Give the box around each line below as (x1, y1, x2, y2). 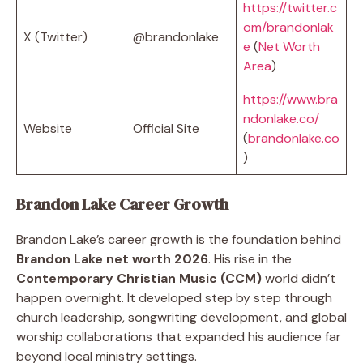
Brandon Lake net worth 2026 (16, 250, 208, 267)
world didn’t (262, 269, 335, 287)
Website (23, 119, 72, 137)
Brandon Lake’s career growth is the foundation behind (16, 230, 341, 248)
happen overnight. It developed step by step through (16, 288, 332, 306)
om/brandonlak (243, 18, 334, 36)
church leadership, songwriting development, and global (16, 308, 347, 326)
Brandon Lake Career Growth (16, 192, 228, 216)
